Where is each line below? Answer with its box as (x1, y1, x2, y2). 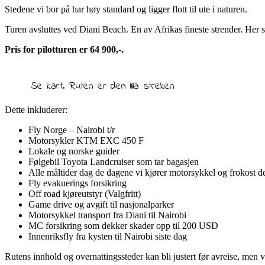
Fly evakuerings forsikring (28, 177, 127, 188)
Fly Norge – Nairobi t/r (28, 124, 115, 135)
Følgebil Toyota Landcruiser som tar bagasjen (28, 156, 199, 167)
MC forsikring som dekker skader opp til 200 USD (28, 220, 218, 231)
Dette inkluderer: (5, 104, 67, 115)
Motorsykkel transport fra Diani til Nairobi (28, 209, 186, 220)
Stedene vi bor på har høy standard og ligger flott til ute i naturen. (5, 4, 247, 14)
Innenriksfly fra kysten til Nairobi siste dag (28, 231, 187, 241)
